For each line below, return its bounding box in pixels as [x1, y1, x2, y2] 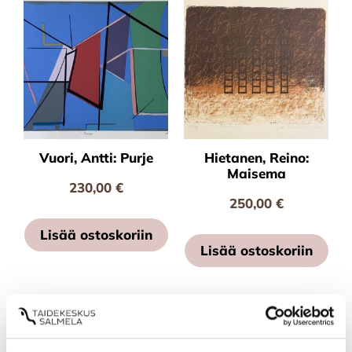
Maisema [226, 164, 286, 181]
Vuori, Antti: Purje [38, 148, 153, 166]
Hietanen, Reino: [203, 148, 309, 166]
